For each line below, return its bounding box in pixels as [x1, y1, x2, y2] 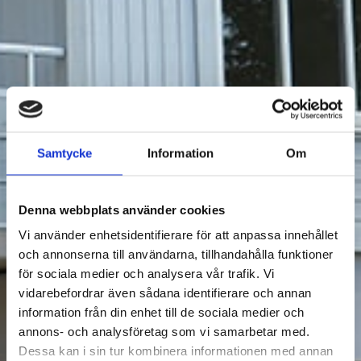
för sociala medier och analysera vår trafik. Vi [19, 266, 275, 280]
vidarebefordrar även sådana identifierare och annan [19, 285, 312, 300]
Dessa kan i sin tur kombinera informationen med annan [19, 343, 334, 358]
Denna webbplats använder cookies [19, 202, 225, 216]
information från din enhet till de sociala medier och [19, 305, 305, 319]
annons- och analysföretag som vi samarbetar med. [19, 324, 309, 338]
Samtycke [36, 146, 93, 160]
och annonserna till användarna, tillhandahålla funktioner [19, 247, 334, 261]
